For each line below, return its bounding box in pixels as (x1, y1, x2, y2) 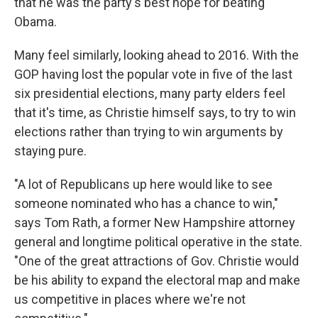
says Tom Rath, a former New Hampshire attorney (14, 214, 295, 230)
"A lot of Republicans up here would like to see (14, 176, 273, 192)
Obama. (14, 13, 57, 29)
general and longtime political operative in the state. (14, 234, 302, 249)
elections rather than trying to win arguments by (14, 124, 283, 139)
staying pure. (14, 143, 87, 158)
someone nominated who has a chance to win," (14, 195, 278, 211)
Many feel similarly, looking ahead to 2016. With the (14, 47, 299, 62)
